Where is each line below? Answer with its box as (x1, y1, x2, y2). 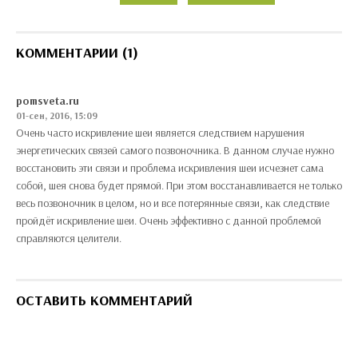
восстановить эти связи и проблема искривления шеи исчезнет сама (16, 160, 324, 175)
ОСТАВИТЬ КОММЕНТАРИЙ (16, 290, 193, 309)
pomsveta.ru (16, 93, 79, 108)
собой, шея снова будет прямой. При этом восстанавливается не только (16, 177, 342, 193)
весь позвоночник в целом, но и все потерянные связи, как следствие (16, 195, 329, 210)
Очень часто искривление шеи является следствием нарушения (16, 125, 304, 140)
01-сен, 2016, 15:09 (16, 109, 97, 121)
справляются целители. (16, 230, 121, 245)
